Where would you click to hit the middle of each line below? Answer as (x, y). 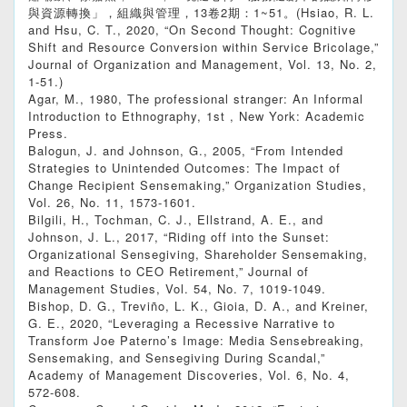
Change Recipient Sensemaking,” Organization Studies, (198, 185)
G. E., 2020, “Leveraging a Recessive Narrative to (182, 323)
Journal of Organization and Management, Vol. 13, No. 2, (203, 65)
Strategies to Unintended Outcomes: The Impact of (184, 168)
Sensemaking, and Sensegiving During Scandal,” (177, 358)
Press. (48, 134)
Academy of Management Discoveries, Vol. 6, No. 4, (189, 375)
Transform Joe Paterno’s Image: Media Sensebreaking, (196, 341)
